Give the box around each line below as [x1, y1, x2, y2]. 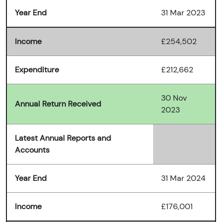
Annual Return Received [15, 99, 101, 110]
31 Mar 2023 [161, 7, 205, 18]
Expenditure [15, 64, 59, 75]
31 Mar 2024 [161, 173, 206, 184]
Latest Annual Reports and [15, 133, 111, 144]
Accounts [15, 145, 50, 156]
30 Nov [161, 93, 187, 104]
